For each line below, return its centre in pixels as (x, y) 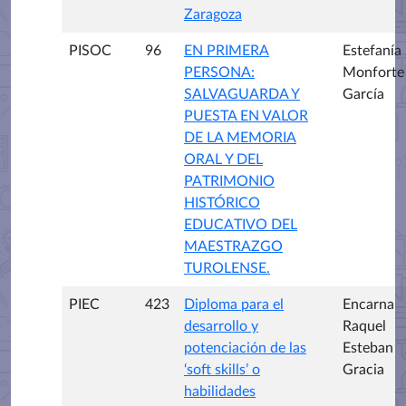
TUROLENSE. (227, 268)
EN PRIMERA (227, 50)
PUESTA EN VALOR (246, 116)
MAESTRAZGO (233, 246)
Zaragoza (213, 14)
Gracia (363, 369)
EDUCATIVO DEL (241, 224)
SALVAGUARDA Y (242, 94)
